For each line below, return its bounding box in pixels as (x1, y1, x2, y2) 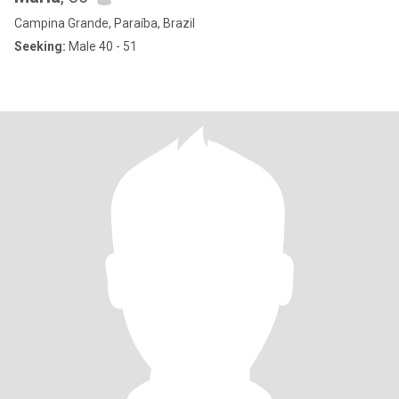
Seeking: (14, 39, 66, 53)
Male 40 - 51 (66, 39, 137, 53)
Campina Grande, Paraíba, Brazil (14, 16, 195, 30)
